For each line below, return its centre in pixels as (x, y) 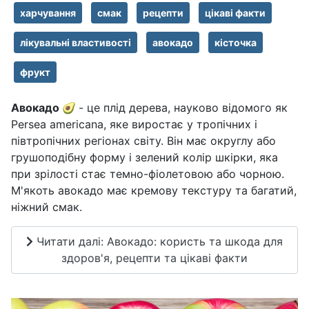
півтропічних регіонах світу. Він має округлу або (143, 140)
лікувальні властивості (76, 42)
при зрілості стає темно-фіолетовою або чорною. (148, 173)
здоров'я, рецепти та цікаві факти (154, 258)
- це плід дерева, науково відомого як (183, 107)
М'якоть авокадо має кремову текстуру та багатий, (154, 190)
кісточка (236, 42)
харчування (48, 12)
